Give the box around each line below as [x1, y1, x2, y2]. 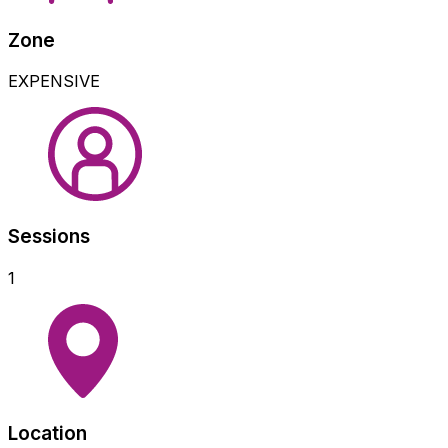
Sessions [8, 224, 90, 249]
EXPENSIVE [8, 70, 100, 91]
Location [8, 421, 87, 446]
